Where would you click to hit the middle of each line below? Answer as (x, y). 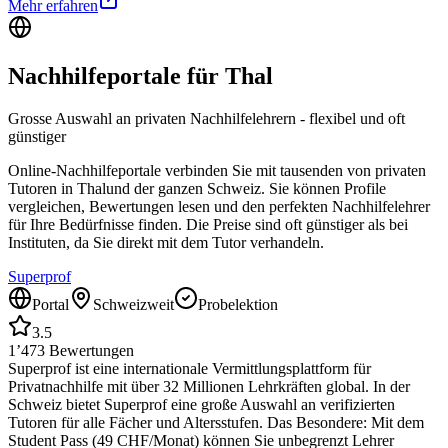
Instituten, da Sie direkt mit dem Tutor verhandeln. (166, 243)
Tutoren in (42, 189)
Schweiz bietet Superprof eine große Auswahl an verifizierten (201, 405)
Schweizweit (133, 305)
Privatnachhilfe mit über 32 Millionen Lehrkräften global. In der (209, 387)
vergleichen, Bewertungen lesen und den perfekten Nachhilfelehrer (219, 207)
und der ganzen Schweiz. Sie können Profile (246, 189)
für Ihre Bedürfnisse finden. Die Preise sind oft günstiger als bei (208, 225)
